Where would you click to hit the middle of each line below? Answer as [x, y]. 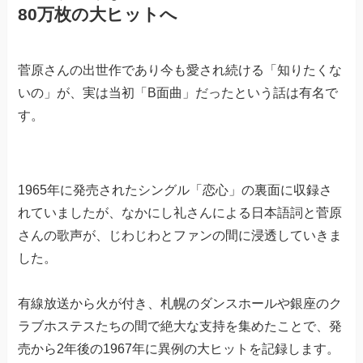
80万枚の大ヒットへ [98, 14]
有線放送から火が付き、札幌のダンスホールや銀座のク [180, 303]
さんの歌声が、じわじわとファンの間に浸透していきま [180, 235]
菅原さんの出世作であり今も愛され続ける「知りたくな [180, 70]
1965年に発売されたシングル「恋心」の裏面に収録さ [175, 190]
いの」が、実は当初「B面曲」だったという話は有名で [178, 92]
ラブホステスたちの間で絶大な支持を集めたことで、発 [180, 326]
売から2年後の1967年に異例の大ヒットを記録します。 [179, 348]
